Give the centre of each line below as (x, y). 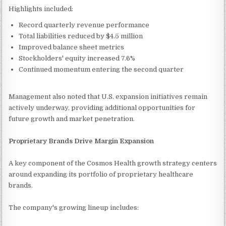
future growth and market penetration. (72, 119)
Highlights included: (41, 9)
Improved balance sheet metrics (72, 47)
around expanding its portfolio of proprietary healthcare (101, 174)
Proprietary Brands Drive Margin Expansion (81, 141)
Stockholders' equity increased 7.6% (77, 58)
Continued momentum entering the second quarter (101, 69)
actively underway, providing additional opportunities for (102, 107)
